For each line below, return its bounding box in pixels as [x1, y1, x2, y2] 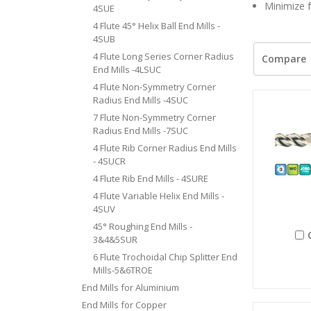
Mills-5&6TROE [93, 263, 153, 276]
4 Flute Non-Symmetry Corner [93, 80, 217, 93]
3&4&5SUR [93, 233, 138, 246]
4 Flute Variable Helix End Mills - [93, 189, 225, 202]
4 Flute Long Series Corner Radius [93, 49, 235, 62]
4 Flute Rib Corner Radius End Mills [93, 141, 237, 154]
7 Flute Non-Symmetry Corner [93, 110, 217, 124]
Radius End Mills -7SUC [93, 124, 189, 137]
